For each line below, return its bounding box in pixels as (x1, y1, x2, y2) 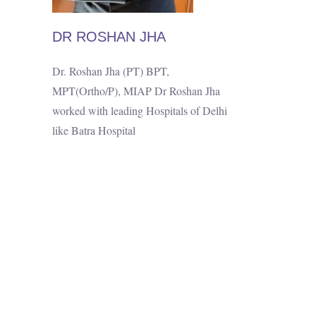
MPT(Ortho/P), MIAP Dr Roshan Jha (51, 83, 220, 98)
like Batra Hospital (51, 123, 135, 138)
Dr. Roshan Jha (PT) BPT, (51, 63, 169, 78)
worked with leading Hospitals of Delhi (51, 103, 227, 118)
